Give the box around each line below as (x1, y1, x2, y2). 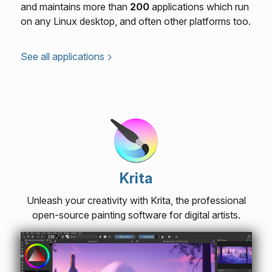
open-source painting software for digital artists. (32, 208, 240, 221)
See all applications (20, 50, 104, 63)
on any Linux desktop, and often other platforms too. (20, 15, 251, 27)
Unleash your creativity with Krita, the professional (26, 194, 246, 206)
